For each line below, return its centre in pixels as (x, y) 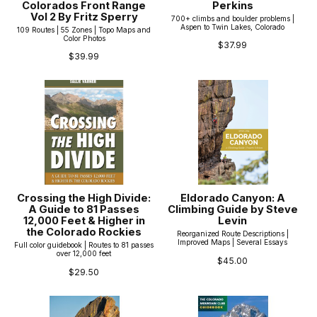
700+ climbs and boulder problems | (232, 18)
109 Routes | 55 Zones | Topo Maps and (84, 29)
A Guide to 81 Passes (84, 210)
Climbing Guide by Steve (232, 210)
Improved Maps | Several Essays (233, 242)
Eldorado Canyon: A (232, 198)
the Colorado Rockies (84, 232)
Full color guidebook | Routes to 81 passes (84, 245)
